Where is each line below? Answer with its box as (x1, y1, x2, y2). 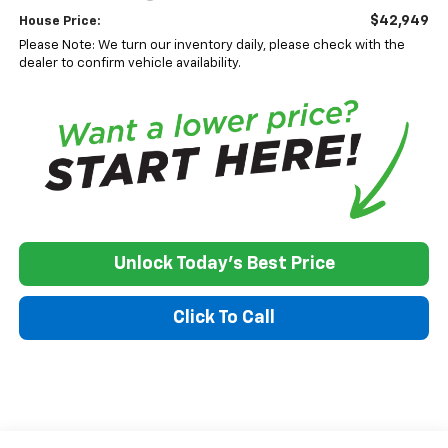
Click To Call (173, 308, 275, 327)
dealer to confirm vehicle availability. (18, 57, 241, 71)
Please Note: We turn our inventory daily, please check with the (18, 39, 405, 53)
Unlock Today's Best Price (113, 254, 335, 273)
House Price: (18, 15, 101, 29)
